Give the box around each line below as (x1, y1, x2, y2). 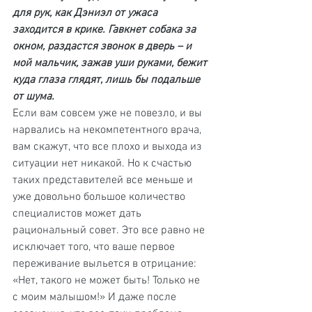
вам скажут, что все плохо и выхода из (13, 140, 205, 154)
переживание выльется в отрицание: (13, 257, 199, 271)
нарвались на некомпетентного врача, (13, 123, 204, 137)
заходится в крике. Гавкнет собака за (13, 23, 198, 37)
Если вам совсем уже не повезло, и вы (13, 107, 205, 120)
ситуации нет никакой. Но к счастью (13, 157, 194, 171)
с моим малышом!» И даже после (13, 290, 179, 304)
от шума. (13, 90, 54, 104)
